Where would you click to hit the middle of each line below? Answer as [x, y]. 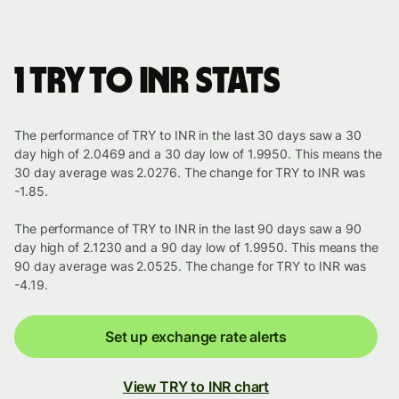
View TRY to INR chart [196, 387]
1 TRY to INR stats [147, 82]
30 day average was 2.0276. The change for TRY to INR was [190, 173]
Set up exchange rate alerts [196, 337]
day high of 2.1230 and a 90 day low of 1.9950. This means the [196, 248]
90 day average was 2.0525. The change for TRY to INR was [191, 266]
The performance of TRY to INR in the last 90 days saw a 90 [188, 229]
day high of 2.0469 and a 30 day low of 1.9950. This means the [198, 154]
